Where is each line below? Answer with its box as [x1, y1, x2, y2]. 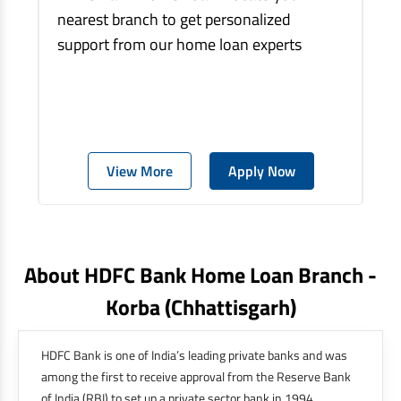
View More [106, 159, 173, 182]
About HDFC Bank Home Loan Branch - [24, 258, 377, 291]
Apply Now [227, 159, 295, 182]
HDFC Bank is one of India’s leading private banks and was [41, 345, 347, 364]
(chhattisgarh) [164, 290, 296, 323]
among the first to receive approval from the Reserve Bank [41, 366, 351, 386]
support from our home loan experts [57, 31, 302, 56]
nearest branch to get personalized [57, 6, 291, 31]
